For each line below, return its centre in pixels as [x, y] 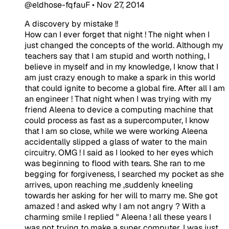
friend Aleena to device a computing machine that [119, 109]
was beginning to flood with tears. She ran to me [115, 163]
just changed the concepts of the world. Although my [124, 45]
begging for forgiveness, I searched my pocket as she [124, 174]
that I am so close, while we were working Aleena [116, 131]
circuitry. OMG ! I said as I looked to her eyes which [119, 152]
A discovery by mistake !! [71, 24]
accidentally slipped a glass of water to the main [116, 142]
